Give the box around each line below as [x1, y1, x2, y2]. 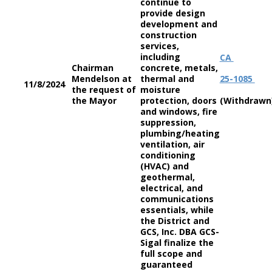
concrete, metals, [140, 62, 218, 73]
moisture [140, 84, 180, 95]
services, [140, 40, 179, 52]
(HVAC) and [140, 160, 189, 172]
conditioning [140, 149, 195, 161]
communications [140, 193, 214, 205]
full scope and [140, 248, 202, 259]
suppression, [140, 117, 196, 128]
